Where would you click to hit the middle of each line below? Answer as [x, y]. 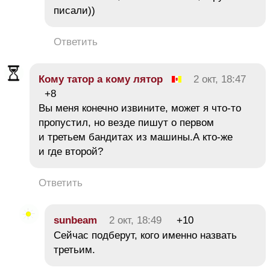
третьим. [74, 250]
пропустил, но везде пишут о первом [126, 123]
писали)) [74, 11]
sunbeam [75, 221]
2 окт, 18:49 [135, 221]
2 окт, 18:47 [220, 80]
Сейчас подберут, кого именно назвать [145, 236]
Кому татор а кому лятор [101, 80]
